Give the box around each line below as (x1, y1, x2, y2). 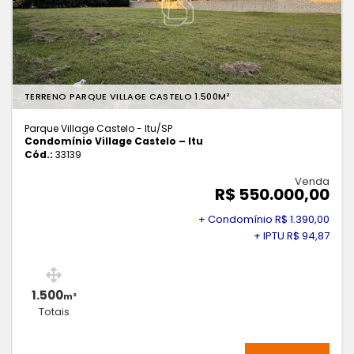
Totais (38, 305, 70, 319)
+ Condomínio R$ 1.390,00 (198, 212, 330, 228)
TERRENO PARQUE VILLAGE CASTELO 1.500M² (24, 90, 231, 104)
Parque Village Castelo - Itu (24, 122, 156, 136)
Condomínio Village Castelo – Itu (24, 134, 203, 149)
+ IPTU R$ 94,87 (254, 228, 330, 244)
